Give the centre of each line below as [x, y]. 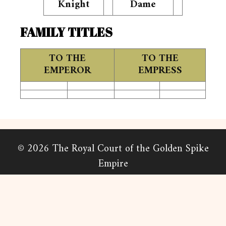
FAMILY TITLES [66, 32]
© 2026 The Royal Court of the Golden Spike [113, 149]
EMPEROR [67, 71]
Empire [113, 164]
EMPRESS [160, 71]
